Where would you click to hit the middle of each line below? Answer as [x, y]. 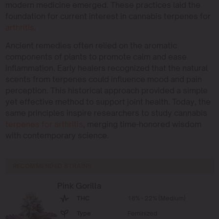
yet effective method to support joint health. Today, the [108, 101]
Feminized [143, 213]
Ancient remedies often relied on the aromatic [91, 45]
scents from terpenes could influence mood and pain [103, 79]
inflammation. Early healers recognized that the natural [106, 68]
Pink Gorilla [79, 186]
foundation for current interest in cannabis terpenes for [108, 16]
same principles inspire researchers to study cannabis [106, 113]
